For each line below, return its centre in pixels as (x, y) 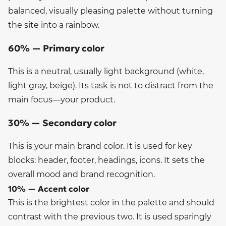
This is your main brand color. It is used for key (100, 146)
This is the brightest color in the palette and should (111, 202)
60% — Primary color (56, 48)
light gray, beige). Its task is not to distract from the (111, 85)
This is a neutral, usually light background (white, (106, 71)
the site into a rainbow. (54, 25)
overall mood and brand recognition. (81, 174)
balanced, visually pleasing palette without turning (110, 11)
